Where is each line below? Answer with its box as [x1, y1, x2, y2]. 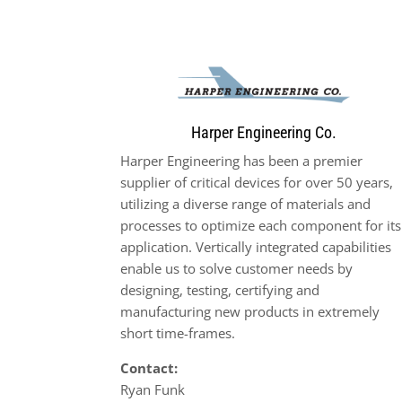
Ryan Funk [120, 380, 186, 398]
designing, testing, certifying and [120, 280, 320, 299]
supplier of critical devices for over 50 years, [120, 172, 394, 191]
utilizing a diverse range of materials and [120, 194, 371, 213]
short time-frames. [120, 323, 236, 342]
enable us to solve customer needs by [120, 258, 354, 277]
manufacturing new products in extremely [120, 301, 380, 320]
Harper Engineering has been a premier [120, 151, 363, 170]
